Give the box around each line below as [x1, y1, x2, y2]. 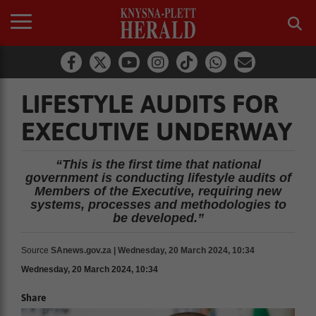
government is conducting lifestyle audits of [25, 171, 291, 185]
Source [21, 245, 49, 255]
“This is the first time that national [55, 157, 261, 171]
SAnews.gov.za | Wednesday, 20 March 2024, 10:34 [51, 245, 255, 255]
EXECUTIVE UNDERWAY [21, 116, 292, 146]
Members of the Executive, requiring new [35, 184, 281, 198]
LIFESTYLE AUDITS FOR [21, 89, 279, 119]
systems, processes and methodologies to [30, 197, 286, 212]
